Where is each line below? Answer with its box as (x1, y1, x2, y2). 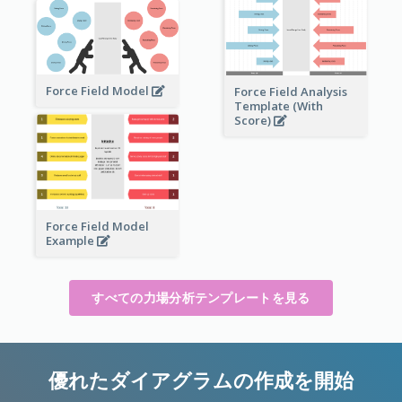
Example (45, 232, 97, 249)
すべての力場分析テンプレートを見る (92, 288, 310, 306)
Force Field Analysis (233, 83, 347, 100)
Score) (233, 111, 274, 128)
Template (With (233, 97, 323, 114)
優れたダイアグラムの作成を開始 (48, 365, 354, 393)
